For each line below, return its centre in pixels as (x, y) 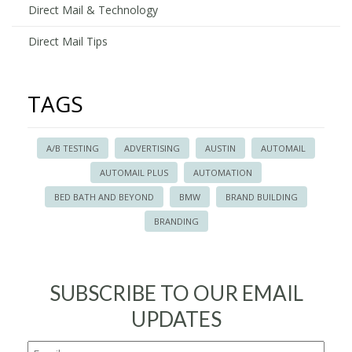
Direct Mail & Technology (93, 10)
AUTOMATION (223, 172)
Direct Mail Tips (68, 41)
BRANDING (176, 221)
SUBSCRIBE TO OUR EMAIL (176, 293)
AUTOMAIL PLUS (134, 172)
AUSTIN (220, 148)
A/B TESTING (73, 148)
